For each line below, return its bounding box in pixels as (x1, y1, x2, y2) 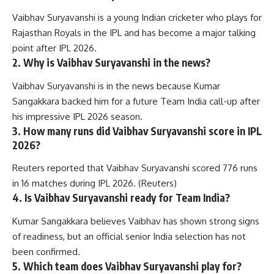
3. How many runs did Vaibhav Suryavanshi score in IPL (12, 124, 262, 138)
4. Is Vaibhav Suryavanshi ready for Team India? (12, 191, 230, 205)
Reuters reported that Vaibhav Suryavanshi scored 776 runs (12, 162, 257, 174)
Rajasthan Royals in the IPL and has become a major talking (12, 27, 256, 39)
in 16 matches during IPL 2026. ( (12, 177, 141, 190)
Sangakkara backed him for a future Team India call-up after (12, 95, 260, 107)
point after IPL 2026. (12, 42, 97, 54)
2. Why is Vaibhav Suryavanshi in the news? (12, 56, 210, 70)
